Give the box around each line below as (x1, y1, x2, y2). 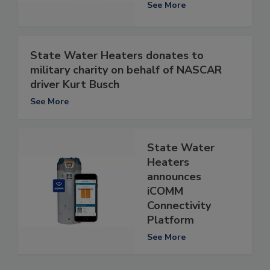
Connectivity (147, 198, 211, 213)
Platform (147, 213, 194, 228)
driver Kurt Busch (30, 77, 119, 92)
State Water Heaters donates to (30, 48, 204, 63)
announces (147, 169, 201, 184)
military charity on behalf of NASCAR (30, 63, 222, 78)
